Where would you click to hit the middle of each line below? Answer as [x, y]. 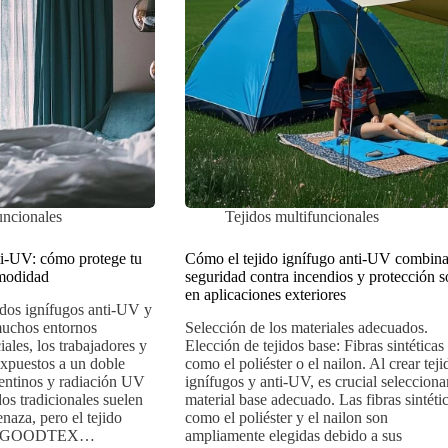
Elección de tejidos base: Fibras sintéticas [314, 345]
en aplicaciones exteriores [265, 294]
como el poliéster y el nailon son [286, 417]
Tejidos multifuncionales [301, 216]
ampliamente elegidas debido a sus [293, 435]
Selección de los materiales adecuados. [306, 327]
